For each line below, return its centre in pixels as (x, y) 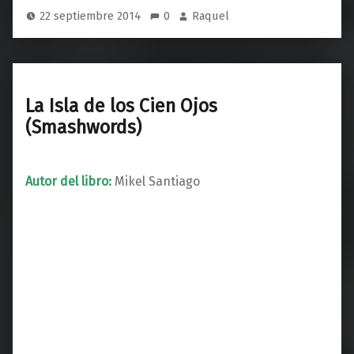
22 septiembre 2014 (92, 16)
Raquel (211, 16)
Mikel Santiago (156, 181)
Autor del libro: (68, 181)
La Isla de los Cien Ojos (121, 106)
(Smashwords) (83, 128)
